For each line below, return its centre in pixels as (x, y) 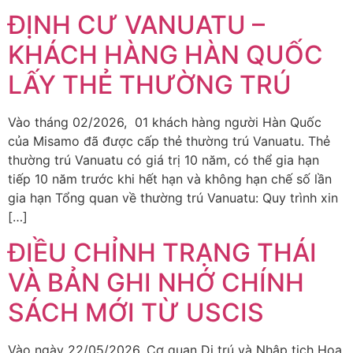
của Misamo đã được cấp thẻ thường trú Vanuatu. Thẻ (169, 141)
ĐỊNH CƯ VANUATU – (136, 25)
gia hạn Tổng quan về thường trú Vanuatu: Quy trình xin (173, 198)
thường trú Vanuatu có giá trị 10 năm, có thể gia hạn (163, 160)
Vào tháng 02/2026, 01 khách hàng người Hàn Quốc (165, 123)
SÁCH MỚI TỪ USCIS (136, 312)
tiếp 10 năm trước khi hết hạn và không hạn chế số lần (170, 179)
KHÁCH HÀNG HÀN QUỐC (165, 55)
